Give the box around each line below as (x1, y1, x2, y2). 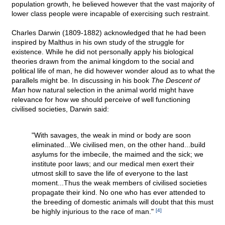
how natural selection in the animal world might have (26, 86, 194, 94)
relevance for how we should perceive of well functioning (12, 95, 190, 104)
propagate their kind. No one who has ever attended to (32, 188, 205, 197)
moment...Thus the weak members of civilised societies (32, 179, 207, 187)
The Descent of (151, 76, 200, 85)
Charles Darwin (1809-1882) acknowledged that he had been (12, 29, 206, 37)
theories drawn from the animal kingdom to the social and (12, 57, 194, 66)
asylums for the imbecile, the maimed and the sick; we (32, 150, 203, 159)
